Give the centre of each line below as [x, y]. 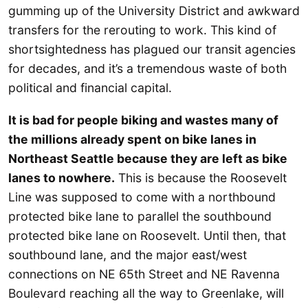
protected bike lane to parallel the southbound [140, 217]
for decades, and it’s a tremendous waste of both [147, 69]
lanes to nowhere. [62, 178]
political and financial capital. [90, 88]
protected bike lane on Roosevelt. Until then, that [147, 236]
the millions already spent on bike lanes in [132, 140]
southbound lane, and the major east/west [128, 255]
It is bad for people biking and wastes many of [143, 120]
